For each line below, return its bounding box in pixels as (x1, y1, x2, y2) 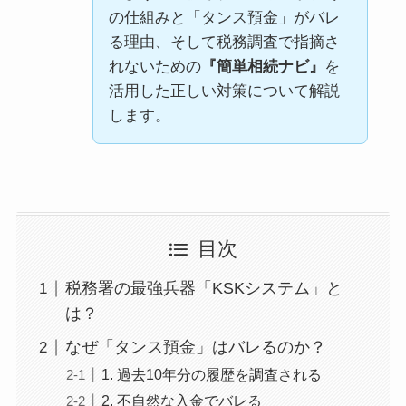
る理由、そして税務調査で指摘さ (108, 33, 340, 51)
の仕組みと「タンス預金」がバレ (108, 8, 340, 26)
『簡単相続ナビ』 (200, 57, 324, 75)
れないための (108, 57, 201, 75)
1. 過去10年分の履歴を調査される (101, 366, 322, 383)
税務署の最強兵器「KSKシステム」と (64, 279, 343, 298)
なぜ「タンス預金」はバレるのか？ (64, 338, 326, 357)
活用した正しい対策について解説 (108, 82, 340, 100)
